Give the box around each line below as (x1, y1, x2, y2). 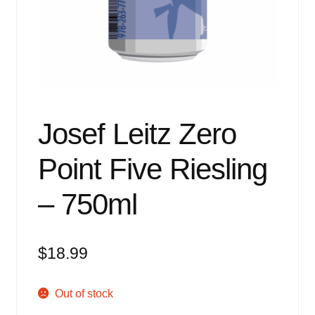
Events (15, 2, 51, 15)
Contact (15, 114, 55, 127)
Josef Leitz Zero (37, 117, 236, 151)
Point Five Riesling (37, 153, 267, 186)
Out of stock (55, 288, 114, 300)
